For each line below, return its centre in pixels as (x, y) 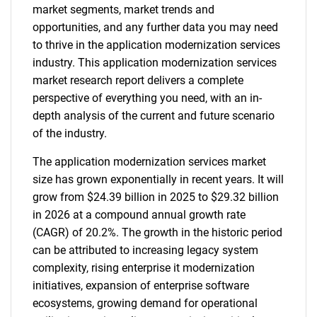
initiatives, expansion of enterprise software (141, 286)
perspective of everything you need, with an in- (147, 98)
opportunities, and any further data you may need (155, 27)
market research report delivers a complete (138, 80)
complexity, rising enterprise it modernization (144, 268)
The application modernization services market (149, 162)
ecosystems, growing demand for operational (145, 303)
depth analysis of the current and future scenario (154, 116)
